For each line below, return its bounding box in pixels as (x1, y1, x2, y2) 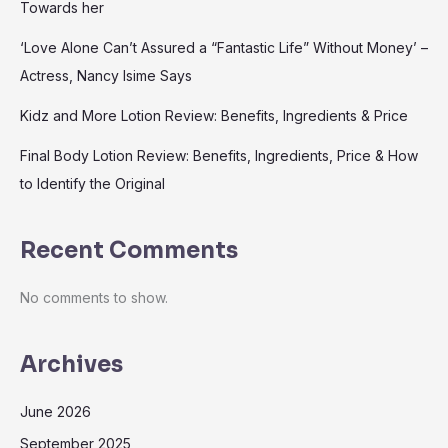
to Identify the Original (20, 175, 165, 193)
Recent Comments (20, 237, 238, 265)
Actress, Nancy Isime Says (20, 67, 192, 85)
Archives (20, 351, 123, 379)
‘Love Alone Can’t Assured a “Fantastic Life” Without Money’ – (20, 39, 428, 57)
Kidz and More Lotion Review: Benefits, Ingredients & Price (20, 107, 408, 125)
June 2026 (20, 403, 91, 421)
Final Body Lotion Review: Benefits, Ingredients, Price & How (20, 147, 418, 165)
